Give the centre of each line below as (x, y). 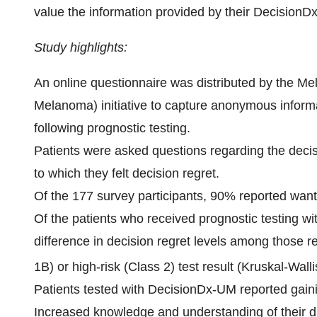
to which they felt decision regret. (127, 173)
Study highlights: (81, 47)
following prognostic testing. (112, 128)
